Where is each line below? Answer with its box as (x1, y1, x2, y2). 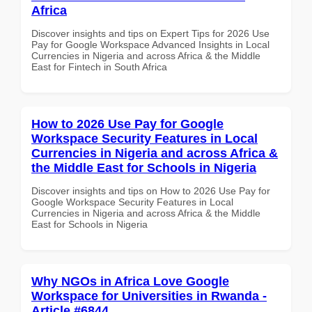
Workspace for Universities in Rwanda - (31, 288, 267, 303)
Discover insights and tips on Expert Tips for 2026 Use (31, 27, 270, 39)
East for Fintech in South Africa (31, 61, 167, 72)
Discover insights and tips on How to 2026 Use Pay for (31, 185, 270, 196)
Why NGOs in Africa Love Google (31, 274, 229, 288)
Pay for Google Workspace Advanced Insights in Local (31, 38, 270, 50)
